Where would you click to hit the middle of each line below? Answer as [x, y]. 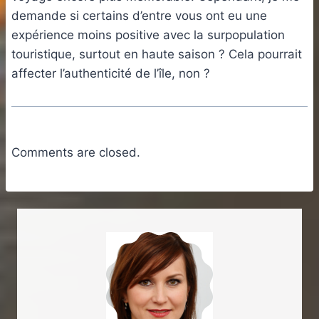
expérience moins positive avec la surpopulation [148, 35]
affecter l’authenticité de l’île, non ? [111, 74]
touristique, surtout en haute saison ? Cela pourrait [157, 54]
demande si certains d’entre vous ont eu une [139, 16]
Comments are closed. [76, 153]
